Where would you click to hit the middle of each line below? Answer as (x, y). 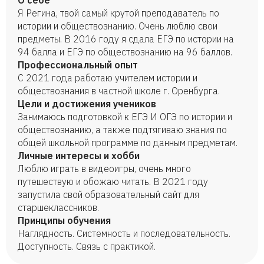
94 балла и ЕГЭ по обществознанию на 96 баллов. (125, 52)
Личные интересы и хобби (79, 156)
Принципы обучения (64, 220)
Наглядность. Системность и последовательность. (124, 233)
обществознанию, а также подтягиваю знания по (122, 130)
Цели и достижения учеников (87, 104)
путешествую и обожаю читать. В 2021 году (113, 181)
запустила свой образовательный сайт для (108, 194)
